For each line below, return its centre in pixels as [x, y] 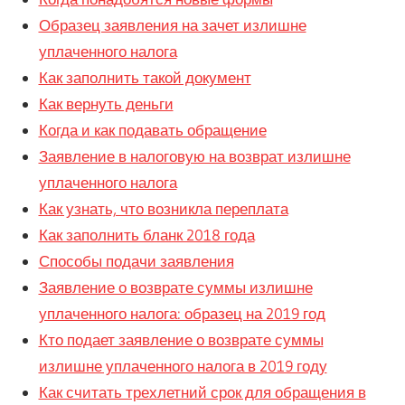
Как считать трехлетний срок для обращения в [202, 392]
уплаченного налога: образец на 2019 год [182, 314]
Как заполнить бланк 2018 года [146, 235]
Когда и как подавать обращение [152, 130]
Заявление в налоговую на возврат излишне [194, 156]
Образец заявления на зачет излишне [172, 25]
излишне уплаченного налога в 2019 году [183, 366]
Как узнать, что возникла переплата [163, 209]
